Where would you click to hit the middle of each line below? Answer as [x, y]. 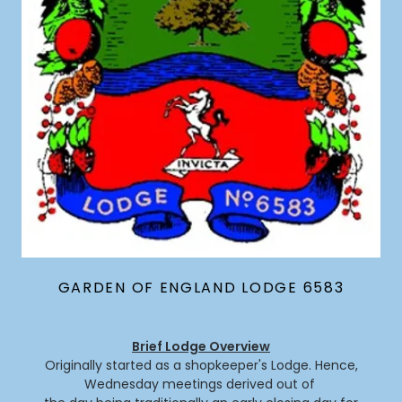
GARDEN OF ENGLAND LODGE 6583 [201, 288]
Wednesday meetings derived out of [201, 385]
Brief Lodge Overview [201, 347]
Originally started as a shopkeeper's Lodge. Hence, [201, 366]
